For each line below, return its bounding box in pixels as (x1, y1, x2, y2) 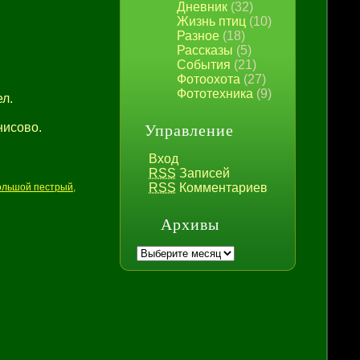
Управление (145, 121, 234, 139)
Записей (176, 166, 230, 180)
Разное (177, 29, 219, 43)
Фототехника (177, 87, 253, 100)
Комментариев (176, 181, 268, 194)
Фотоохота (177, 72, 240, 86)
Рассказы (177, 43, 233, 57)
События (177, 58, 231, 72)
